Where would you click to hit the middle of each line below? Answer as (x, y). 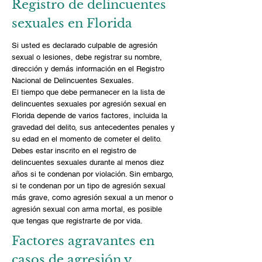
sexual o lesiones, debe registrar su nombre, (87, 57)
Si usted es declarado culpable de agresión (85, 45)
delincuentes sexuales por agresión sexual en (89, 104)
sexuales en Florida (72, 23)
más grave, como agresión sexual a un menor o (92, 197)
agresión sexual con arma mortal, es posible (87, 209)
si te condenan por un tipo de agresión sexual (89, 186)
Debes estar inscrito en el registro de (74, 151)
